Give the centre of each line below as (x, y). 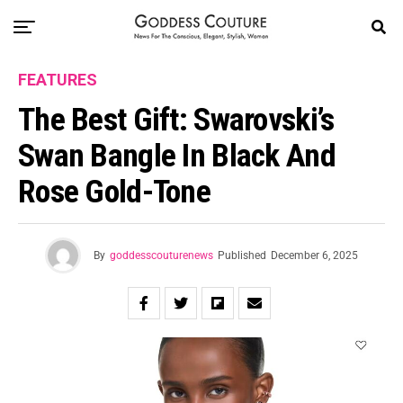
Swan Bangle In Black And (177, 156)
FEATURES (58, 80)
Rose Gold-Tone (114, 192)
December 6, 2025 (314, 255)
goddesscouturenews (161, 255)
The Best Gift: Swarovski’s (176, 120)
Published (242, 255)
